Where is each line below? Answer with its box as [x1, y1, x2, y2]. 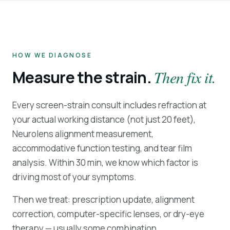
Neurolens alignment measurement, [12, 128, 154, 140]
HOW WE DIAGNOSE [12, 51, 92, 60]
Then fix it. [154, 67, 216, 87]
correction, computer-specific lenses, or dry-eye [12, 208, 204, 220]
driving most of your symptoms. [12, 171, 137, 183]
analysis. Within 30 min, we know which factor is [12, 157, 198, 168]
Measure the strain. [12, 67, 154, 88]
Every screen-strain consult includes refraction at [12, 99, 206, 111]
